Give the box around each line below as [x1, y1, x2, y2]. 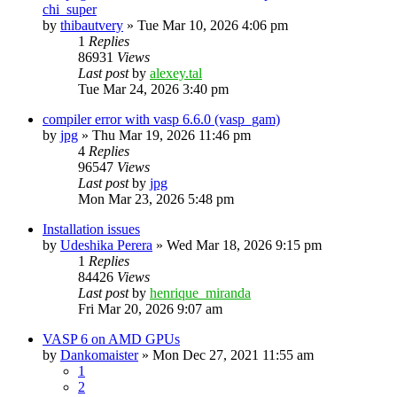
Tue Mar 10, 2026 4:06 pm [137, 17, 288, 33]
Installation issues [43, 221, 140, 237]
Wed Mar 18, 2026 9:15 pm [167, 237, 322, 253]
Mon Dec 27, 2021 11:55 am [152, 346, 314, 362]
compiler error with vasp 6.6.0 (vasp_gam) [43, 111, 280, 127]
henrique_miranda [150, 284, 251, 300]
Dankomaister [60, 346, 138, 362]
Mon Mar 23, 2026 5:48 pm [78, 191, 234, 206]
